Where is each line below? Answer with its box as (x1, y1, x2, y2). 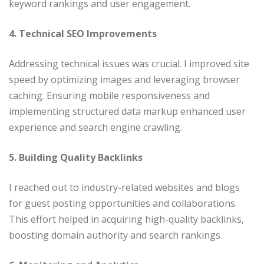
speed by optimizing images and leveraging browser (9, 72, 240, 86)
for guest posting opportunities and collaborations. (9, 196, 237, 210)
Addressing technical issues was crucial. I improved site (9, 57, 249, 70)
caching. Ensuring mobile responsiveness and (9, 88, 210, 102)
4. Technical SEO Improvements (9, 27, 157, 40)
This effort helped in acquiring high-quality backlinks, (9, 212, 244, 226)
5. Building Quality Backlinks (9, 150, 143, 164)
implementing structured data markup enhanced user (9, 104, 246, 118)
